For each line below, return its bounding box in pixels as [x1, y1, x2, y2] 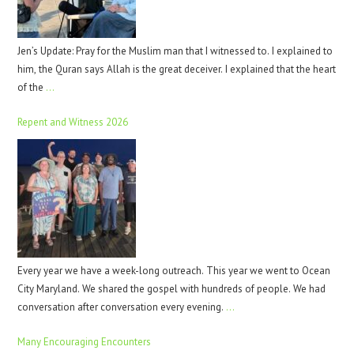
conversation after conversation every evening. [17, 299, 227, 314]
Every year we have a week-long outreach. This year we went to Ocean [17, 263, 331, 277]
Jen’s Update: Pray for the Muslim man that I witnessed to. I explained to [17, 43, 333, 58]
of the [17, 80, 47, 94]
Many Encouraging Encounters [17, 334, 152, 348]
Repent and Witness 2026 [17, 115, 129, 129]
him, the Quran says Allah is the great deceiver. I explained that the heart [17, 62, 337, 76]
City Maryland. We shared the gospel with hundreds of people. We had [17, 281, 326, 296]
